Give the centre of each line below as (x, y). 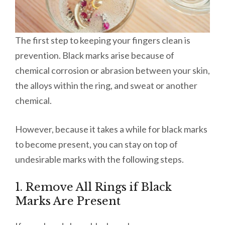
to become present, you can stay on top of (96, 144)
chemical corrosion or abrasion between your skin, (113, 70)
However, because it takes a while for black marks (111, 129)
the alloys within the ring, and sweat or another (106, 85)
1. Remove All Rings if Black (93, 187)
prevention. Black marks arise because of (95, 55)
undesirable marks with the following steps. (100, 159)
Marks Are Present (68, 201)
